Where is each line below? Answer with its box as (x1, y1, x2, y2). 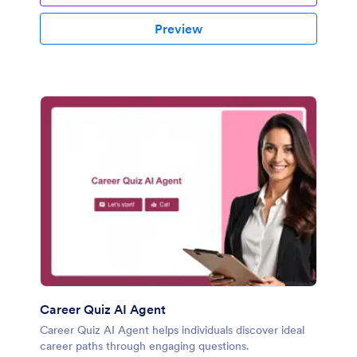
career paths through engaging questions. (40, 338, 249, 353)
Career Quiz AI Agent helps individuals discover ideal (40, 322, 304, 337)
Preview (155, 21, 202, 37)
